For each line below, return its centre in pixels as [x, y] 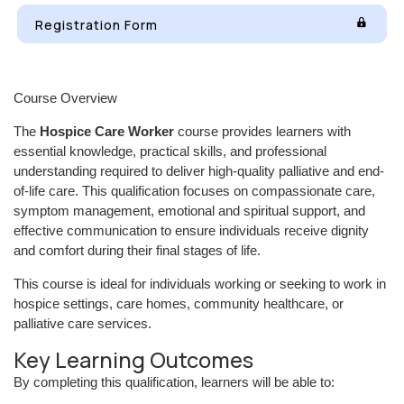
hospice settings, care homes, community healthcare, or [179, 303]
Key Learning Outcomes [133, 360]
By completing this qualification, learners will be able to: [174, 382]
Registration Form [97, 25]
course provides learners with [262, 131]
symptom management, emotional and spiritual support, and [189, 211]
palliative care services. [83, 323]
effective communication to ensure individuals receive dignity [191, 230]
